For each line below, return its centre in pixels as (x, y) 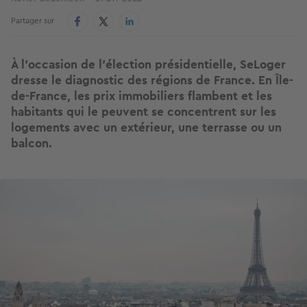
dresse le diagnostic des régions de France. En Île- (152, 81)
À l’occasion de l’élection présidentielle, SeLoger (148, 65)
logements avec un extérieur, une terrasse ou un (146, 128)
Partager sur (33, 21)
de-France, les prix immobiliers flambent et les (142, 96)
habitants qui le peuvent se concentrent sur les (144, 112)
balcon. (32, 144)
